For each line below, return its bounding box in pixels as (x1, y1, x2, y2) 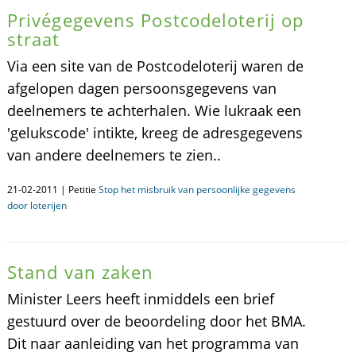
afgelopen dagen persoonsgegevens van (6, 79, 277, 98)
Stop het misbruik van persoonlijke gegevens (98, 183, 296, 196)
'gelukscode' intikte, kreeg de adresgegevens (6, 123, 303, 142)
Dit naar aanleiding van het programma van (6, 334, 299, 353)
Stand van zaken (6, 260, 154, 284)
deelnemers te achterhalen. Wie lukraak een (6, 101, 301, 120)
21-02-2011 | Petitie (6, 183, 99, 196)
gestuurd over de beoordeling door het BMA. (6, 311, 306, 331)
